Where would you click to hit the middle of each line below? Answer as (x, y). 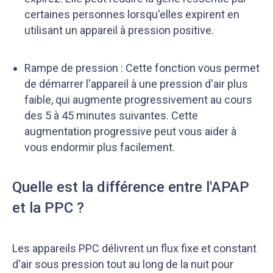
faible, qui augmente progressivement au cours (138, 100)
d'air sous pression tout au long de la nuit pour (123, 264)
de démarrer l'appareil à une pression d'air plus (136, 84)
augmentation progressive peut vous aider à (130, 131)
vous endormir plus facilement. (100, 147)
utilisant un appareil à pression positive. (119, 30)
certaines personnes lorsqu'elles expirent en (132, 14)
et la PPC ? (48, 208)
